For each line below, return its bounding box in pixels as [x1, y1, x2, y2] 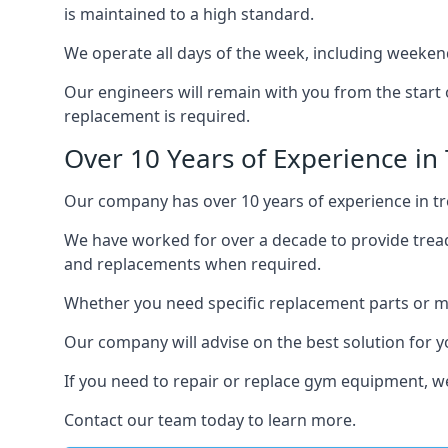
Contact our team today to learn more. [64, 409, 356, 431]
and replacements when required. [64, 253, 321, 275]
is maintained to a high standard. [64, 3, 314, 25]
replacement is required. [64, 105, 250, 127]
